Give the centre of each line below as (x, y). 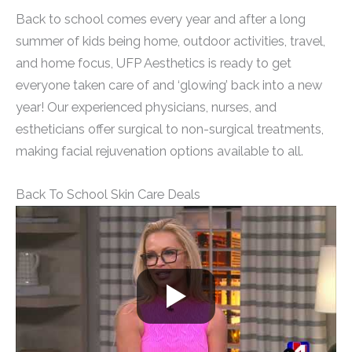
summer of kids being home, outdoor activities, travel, (170, 42)
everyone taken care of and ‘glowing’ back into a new (169, 86)
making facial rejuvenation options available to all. (159, 152)
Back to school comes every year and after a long (161, 20)
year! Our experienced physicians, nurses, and (146, 108)
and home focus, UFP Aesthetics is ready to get (154, 64)
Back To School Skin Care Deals (108, 194)
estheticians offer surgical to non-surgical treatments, (170, 130)
